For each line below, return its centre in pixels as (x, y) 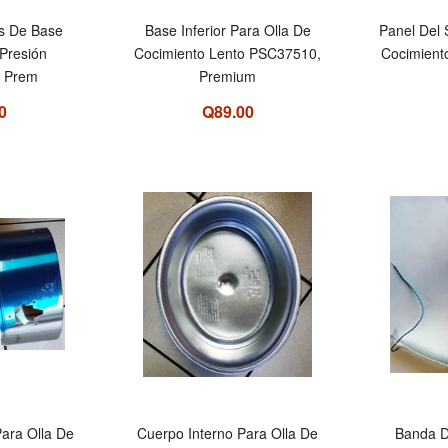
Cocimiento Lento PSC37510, (228, 53)
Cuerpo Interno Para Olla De (228, 433)
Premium (228, 76)
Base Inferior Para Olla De (227, 30)
